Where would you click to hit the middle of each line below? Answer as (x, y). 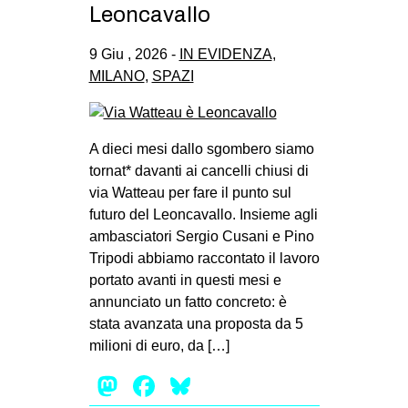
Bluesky (245, 387)
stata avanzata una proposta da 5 (196, 324)
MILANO (117, 76)
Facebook (223, 387)
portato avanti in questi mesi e (185, 280)
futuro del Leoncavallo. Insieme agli (203, 215)
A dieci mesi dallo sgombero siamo (201, 149)
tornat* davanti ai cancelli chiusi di (199, 171)
